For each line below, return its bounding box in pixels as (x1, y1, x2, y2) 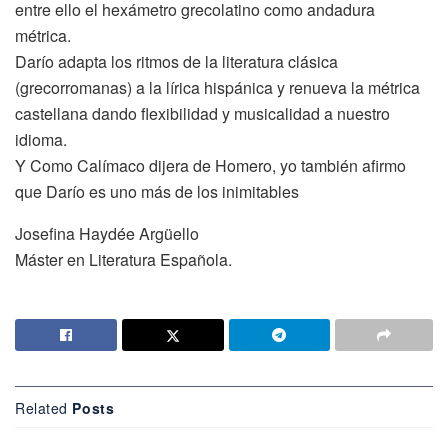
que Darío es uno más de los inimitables (15, 179, 299, 203)
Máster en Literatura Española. (15, 247, 232, 271)
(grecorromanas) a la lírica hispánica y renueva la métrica (15, 75, 420, 99)
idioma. (15, 127, 67, 151)
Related (15, 397, 68, 418)
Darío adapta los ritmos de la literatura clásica (15, 49, 338, 73)
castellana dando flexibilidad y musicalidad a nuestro (15, 101, 390, 125)
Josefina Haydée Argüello (15, 221, 199, 245)
